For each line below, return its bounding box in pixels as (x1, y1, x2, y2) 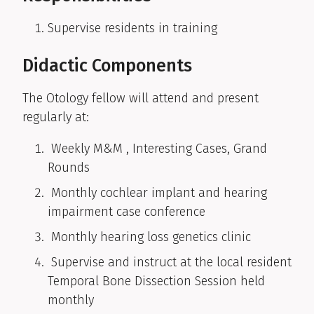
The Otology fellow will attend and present (22, 90, 259, 107)
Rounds (48, 160, 90, 176)
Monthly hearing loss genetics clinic (48, 229, 251, 245)
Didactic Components (22, 55, 192, 77)
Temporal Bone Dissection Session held (48, 273, 265, 289)
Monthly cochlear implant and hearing (48, 185, 267, 201)
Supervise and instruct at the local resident (48, 254, 292, 271)
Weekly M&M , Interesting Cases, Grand (48, 141, 267, 157)
